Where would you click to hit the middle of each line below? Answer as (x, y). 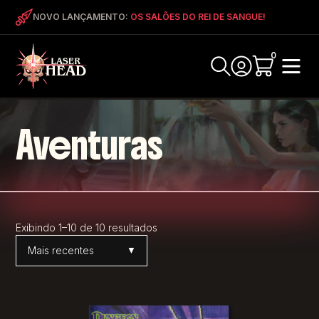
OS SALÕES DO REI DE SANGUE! (198, 17)
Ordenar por (45, 256)
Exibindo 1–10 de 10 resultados (87, 228)
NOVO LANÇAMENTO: (82, 17)
